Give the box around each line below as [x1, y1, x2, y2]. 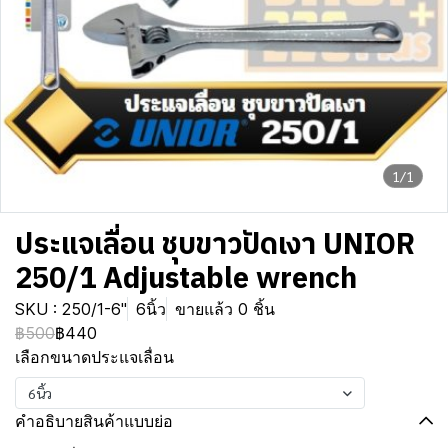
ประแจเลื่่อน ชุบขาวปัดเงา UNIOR [15, 222, 415, 269]
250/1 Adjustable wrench [15, 256, 357, 303]
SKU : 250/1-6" [15, 299, 127, 319]
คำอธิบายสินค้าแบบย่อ [15, 411, 173, 431]
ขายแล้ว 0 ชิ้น [175, 299, 275, 319]
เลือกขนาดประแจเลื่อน [15, 347, 174, 367]
